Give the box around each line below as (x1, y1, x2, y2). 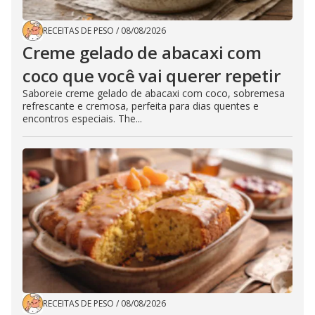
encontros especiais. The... (22, 111, 142, 125)
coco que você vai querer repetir (22, 63, 281, 87)
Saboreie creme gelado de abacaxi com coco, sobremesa (22, 86, 285, 100)
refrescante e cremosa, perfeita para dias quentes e (22, 98, 259, 112)
